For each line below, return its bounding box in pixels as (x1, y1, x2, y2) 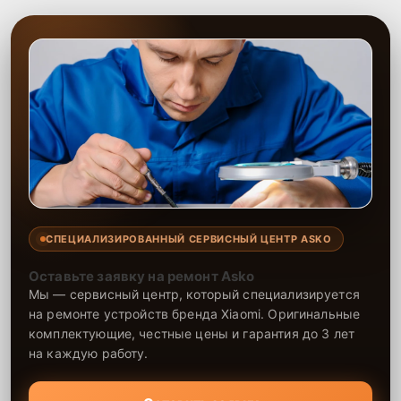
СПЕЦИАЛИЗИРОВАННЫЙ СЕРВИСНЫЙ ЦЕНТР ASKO (46, 232, 332, 245)
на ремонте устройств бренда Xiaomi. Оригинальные (29, 305, 361, 321)
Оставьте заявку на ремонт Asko (29, 267, 255, 285)
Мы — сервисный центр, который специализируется (29, 286, 360, 302)
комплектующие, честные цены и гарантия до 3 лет (29, 325, 355, 341)
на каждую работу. (29, 345, 149, 361)
